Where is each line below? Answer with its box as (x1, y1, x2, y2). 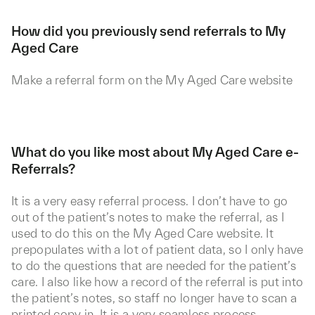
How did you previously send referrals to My (11, 23, 285, 39)
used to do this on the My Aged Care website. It (11, 226, 274, 240)
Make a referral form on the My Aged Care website (11, 73, 293, 86)
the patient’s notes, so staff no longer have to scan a (11, 291, 297, 304)
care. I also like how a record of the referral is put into (11, 275, 304, 288)
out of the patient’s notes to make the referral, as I (11, 210, 284, 224)
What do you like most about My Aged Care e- (11, 144, 299, 160)
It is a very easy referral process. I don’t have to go (11, 194, 288, 207)
